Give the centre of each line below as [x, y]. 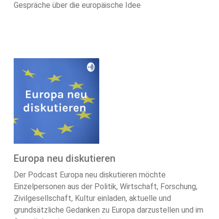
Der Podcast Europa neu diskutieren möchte [90, 175]
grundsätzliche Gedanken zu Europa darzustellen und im [109, 210]
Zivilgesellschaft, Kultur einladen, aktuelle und [92, 198]
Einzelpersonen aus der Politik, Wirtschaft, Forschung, [106, 187]
